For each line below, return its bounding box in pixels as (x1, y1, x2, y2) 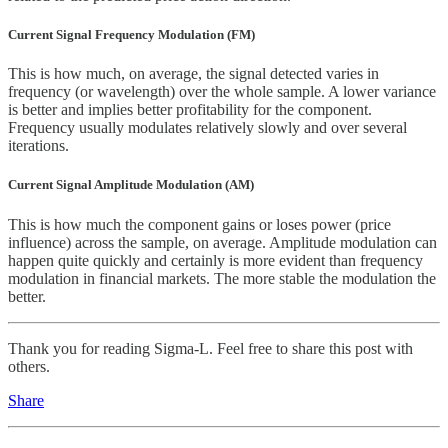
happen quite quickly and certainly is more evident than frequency (8, 251, 423, 269)
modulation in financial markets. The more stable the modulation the (8, 269, 436, 287)
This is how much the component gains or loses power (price (8, 215, 391, 233)
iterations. (8, 137, 69, 155)
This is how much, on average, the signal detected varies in (8, 65, 379, 83)
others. (8, 357, 50, 375)
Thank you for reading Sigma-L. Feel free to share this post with (8, 339, 413, 357)
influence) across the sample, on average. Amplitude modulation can (8, 233, 437, 251)
